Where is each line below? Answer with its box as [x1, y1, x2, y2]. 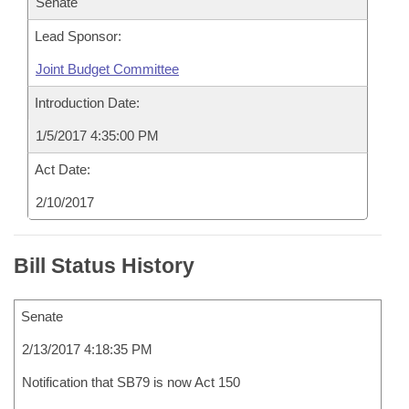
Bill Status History [14, 254, 194, 278]
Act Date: [35, 162, 90, 177]
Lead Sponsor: [35, 28, 121, 44]
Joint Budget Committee [36, 61, 179, 77]
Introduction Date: [35, 95, 140, 110]
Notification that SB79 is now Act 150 [22, 374, 240, 390]
